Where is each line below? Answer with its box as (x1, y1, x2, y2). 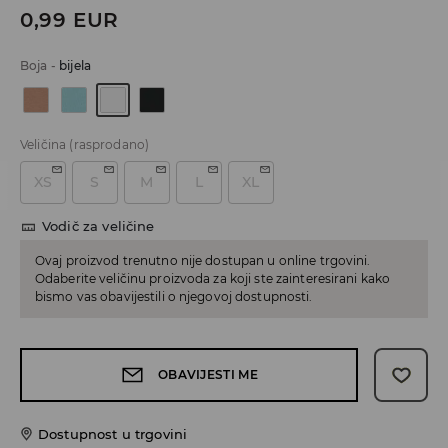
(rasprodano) (69, 137, 150, 153)
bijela (59, 58, 91, 74)
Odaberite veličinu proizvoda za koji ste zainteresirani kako (35, 271, 391, 287)
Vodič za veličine (42, 218, 155, 235)
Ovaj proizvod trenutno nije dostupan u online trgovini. (35, 253, 371, 269)
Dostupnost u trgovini (38, 426, 188, 443)
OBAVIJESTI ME (157, 367, 259, 383)
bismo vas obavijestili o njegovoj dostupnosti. (35, 289, 313, 305)
